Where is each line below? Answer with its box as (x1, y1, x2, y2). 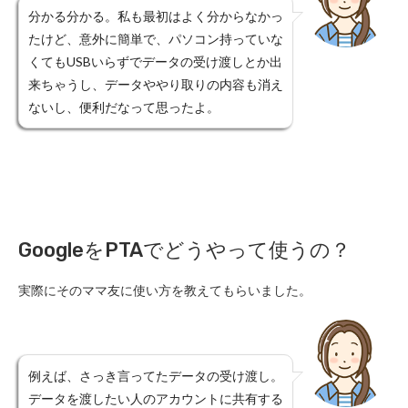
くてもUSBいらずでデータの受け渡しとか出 (28, 54, 282, 70)
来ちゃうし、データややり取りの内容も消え (28, 76, 283, 93)
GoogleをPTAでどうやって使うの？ (18, 238, 351, 263)
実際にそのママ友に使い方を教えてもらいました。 (18, 282, 311, 299)
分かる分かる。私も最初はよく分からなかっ (28, 8, 283, 25)
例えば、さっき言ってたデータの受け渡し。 (28, 368, 283, 384)
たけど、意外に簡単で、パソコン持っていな (28, 31, 283, 47)
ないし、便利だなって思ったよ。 (28, 99, 219, 116)
